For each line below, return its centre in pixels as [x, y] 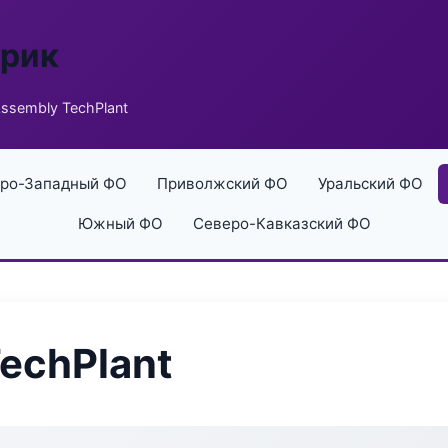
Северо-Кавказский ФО [281, 223]
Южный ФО [120, 223]
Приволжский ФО [222, 183]
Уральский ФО [370, 183]
